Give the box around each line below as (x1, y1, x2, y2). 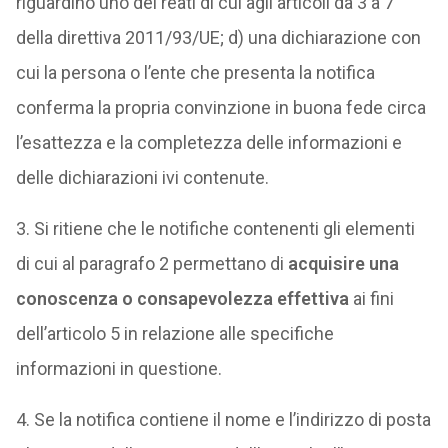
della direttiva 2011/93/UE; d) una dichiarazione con (15, 27, 421, 48)
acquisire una (287, 253, 399, 274)
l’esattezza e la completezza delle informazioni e (15, 132, 402, 153)
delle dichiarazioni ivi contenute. (15, 167, 269, 188)
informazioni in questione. (15, 358, 222, 379)
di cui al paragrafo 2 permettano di (15, 253, 288, 274)
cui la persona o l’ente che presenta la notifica (15, 62, 375, 83)
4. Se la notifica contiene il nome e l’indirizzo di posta (15, 409, 431, 430)
